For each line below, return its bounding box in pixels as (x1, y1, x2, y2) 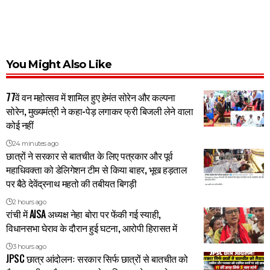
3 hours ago (12, 242, 46, 251)
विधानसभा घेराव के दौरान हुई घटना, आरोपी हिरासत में (6, 220, 178, 235)
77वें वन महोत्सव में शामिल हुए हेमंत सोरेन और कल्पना (6, 89, 175, 104)
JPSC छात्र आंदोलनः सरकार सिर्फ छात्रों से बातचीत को (6, 251, 189, 266)
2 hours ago (12, 197, 46, 206)
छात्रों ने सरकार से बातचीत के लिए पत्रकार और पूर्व (6, 148, 174, 163)
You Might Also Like (6, 57, 112, 71)
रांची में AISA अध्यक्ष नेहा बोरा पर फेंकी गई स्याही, (6, 206, 162, 221)
